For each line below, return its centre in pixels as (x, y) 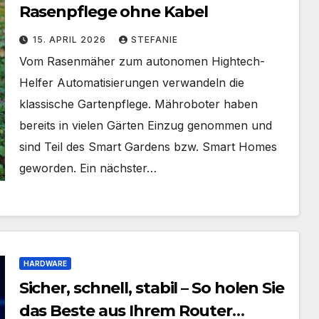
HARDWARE (45, 263)
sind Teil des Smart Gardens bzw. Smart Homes (148, 147)
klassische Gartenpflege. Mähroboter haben (138, 104)
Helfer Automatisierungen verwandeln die (131, 83)
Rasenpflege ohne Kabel (113, 12)
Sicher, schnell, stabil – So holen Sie (151, 288)
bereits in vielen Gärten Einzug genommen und (145, 125)
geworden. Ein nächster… (88, 168)
